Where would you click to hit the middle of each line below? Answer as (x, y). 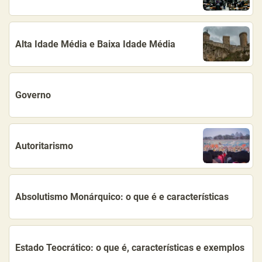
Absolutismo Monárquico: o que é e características (122, 196)
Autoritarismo (44, 146)
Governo (33, 95)
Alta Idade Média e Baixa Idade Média (95, 44)
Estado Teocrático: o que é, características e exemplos (130, 247)
